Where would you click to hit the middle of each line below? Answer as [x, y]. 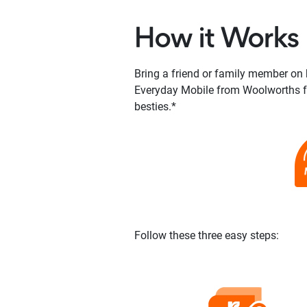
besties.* [155, 106]
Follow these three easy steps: [207, 235]
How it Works [217, 40]
